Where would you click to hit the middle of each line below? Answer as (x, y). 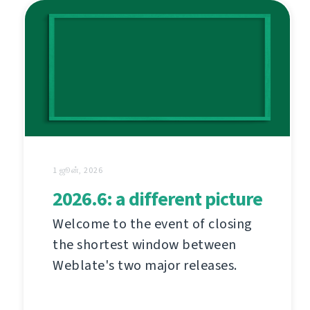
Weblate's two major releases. (145, 266)
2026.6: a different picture (157, 199)
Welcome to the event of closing (153, 224)
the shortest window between (145, 245)
